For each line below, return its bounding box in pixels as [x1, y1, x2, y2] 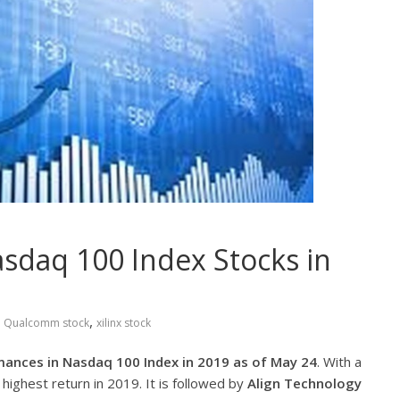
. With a [317, 352, 362, 371]
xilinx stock [96, 314, 151, 330]
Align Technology [247, 373, 362, 392]
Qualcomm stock [4, 314, 89, 330]
